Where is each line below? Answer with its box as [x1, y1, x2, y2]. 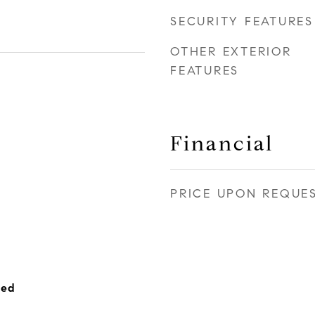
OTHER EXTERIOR [170, 44, 292, 59]
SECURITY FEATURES [170, 14, 314, 29]
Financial [170, 131, 274, 156]
